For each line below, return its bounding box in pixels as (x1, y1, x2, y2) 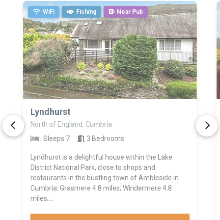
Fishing (76, 8, 96, 16)
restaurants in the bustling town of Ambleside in (30, 174, 179, 182)
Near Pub (116, 8, 143, 16)
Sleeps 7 (41, 135, 70, 143)
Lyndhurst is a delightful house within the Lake (30, 153, 172, 162)
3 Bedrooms (84, 135, 124, 143)
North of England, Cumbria (30, 120, 112, 129)
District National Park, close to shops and (30, 164, 155, 172)
